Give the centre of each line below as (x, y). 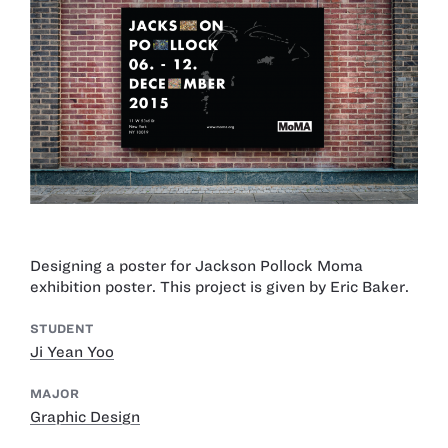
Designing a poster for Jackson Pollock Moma (196, 266)
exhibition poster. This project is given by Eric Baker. (219, 287)
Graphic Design (85, 416)
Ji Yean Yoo (72, 351)
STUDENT (62, 328)
